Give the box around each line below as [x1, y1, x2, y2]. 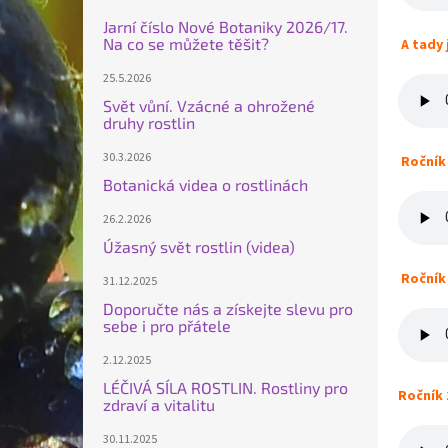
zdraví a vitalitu [103, 395, 215, 415]
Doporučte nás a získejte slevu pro [103, 299, 353, 319]
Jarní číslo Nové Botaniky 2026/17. [103, 17, 348, 37]
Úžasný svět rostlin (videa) [103, 237, 295, 257]
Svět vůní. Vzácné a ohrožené [103, 96, 315, 116]
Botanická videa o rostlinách [103, 175, 308, 195]
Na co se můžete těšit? [103, 34, 269, 54]
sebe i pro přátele [103, 316, 231, 336]
